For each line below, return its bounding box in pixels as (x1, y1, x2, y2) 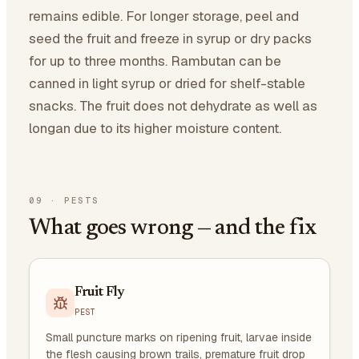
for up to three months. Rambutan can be (29, 51, 281, 70)
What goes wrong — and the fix (29, 216, 317, 240)
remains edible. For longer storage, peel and (29, 6, 299, 25)
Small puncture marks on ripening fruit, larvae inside (46, 329, 312, 345)
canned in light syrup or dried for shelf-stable (29, 74, 305, 92)
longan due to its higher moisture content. (29, 119, 281, 137)
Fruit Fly (75, 285, 124, 300)
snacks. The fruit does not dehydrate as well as (29, 96, 317, 115)
